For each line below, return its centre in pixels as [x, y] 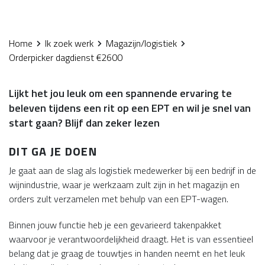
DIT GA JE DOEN [53, 151]
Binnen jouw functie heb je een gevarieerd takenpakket [115, 225]
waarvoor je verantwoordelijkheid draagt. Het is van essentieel [131, 239]
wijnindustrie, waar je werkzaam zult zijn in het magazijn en [124, 185]
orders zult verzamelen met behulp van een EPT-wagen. [119, 199]
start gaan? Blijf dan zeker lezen [84, 123]
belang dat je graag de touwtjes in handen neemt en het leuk [127, 253]
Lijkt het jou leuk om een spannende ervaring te [120, 93]
